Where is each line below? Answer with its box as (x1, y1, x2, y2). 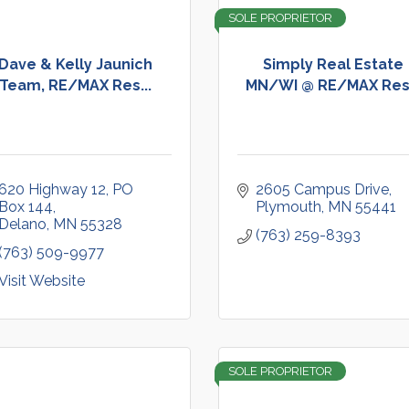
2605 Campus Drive (256, 181, 389, 198)
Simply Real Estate (263, 55, 404, 73)
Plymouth (256, 198, 321, 215)
